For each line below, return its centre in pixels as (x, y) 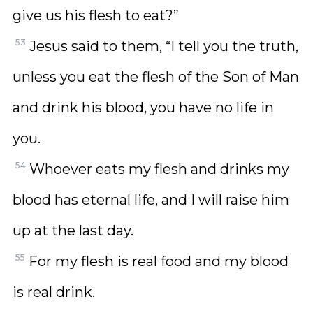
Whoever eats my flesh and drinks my (159, 169)
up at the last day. (73, 231)
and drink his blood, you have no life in (143, 108)
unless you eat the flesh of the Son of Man (156, 77)
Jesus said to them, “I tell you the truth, (164, 46)
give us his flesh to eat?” (96, 15)
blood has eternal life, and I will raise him (151, 200)
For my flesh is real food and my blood (159, 261)
